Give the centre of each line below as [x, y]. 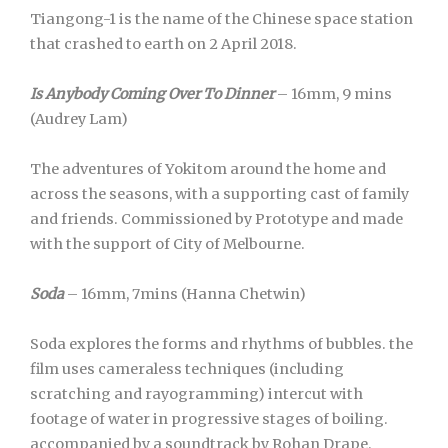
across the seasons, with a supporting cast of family [219, 194]
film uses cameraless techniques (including [187, 369]
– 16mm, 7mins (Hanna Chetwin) [185, 294]
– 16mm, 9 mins [333, 94]
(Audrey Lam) [79, 119]
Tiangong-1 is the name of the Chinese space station [221, 19]
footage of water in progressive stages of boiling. [209, 419]
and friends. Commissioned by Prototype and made [216, 219]
